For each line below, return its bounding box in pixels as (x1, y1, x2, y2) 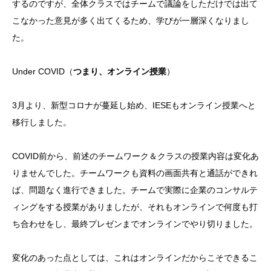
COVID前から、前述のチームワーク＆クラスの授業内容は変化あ (12, 151, 259, 162)
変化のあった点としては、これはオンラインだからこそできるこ (12, 253, 258, 263)
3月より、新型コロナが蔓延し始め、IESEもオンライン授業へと (12, 100, 256, 111)
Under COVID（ (12, 67, 73, 77)
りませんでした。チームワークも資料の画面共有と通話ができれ (12, 168, 258, 178)
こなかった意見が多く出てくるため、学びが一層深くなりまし (12, 16, 249, 26)
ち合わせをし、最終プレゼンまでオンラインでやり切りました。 (12, 219, 258, 229)
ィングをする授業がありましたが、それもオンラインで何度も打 (12, 202, 258, 212)
